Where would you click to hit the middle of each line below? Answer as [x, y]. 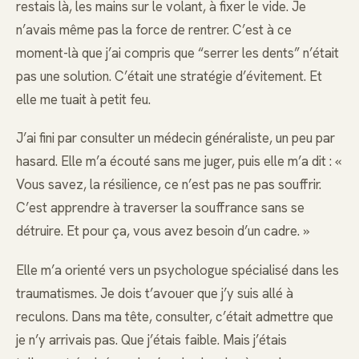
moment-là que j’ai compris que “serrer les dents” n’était [177, 53]
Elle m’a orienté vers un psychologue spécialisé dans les [177, 270]
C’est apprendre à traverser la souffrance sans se [160, 208]
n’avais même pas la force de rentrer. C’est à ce [154, 30]
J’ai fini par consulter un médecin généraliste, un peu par [175, 138]
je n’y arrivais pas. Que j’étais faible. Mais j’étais [151, 339]
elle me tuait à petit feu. [83, 100]
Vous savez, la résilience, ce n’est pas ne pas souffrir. [169, 185]
